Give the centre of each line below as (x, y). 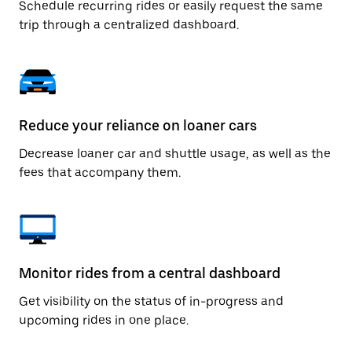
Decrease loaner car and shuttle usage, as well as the (175, 154)
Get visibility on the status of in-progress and (151, 301)
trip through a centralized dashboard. (129, 25)
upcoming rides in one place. (104, 320)
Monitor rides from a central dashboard (150, 273)
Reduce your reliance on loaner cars (138, 125)
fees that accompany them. (100, 172)
